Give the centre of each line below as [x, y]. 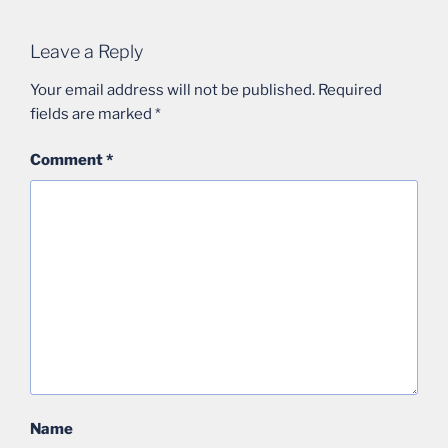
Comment [68, 160]
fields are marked [92, 113]
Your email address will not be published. [172, 89]
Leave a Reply [86, 52]
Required [350, 89]
